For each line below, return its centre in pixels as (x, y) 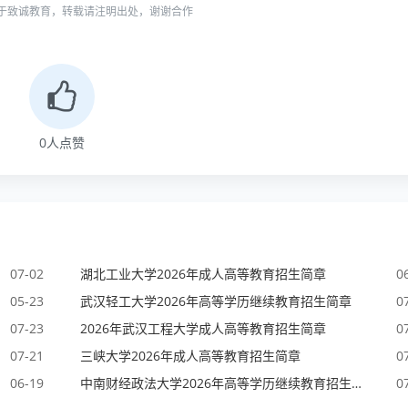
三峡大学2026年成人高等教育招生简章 (190, 356)
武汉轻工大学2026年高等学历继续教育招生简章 (216, 301)
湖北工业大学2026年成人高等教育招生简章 (203, 274)
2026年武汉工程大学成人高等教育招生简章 (203, 328)
